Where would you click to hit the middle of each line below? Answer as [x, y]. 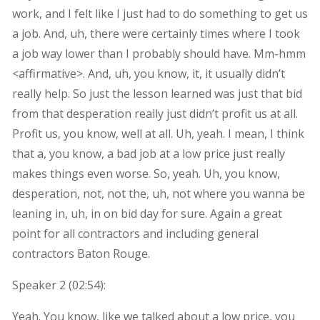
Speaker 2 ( [42, 285]
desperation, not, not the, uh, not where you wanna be [158, 193]
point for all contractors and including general [135, 233]
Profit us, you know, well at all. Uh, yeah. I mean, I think [158, 133]
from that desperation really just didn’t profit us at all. [155, 113]
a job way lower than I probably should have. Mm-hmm [159, 53]
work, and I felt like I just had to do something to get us [160, 13]
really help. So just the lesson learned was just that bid [157, 93]
